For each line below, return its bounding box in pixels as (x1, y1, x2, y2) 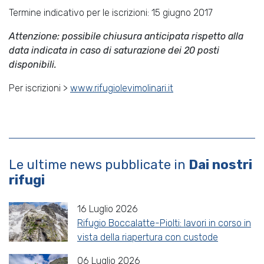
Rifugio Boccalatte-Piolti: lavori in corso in (77, 217, 251, 229)
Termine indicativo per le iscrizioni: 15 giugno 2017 (9, 6, 213, 18)
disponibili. (9, 58, 57, 70)
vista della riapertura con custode (77, 231, 218, 243)
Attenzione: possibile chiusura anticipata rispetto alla (9, 30, 243, 42)
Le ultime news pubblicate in (9, 156, 189, 173)
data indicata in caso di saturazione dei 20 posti (9, 44, 219, 56)
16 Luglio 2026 (77, 203, 138, 214)
